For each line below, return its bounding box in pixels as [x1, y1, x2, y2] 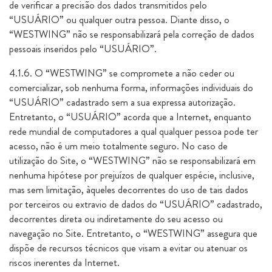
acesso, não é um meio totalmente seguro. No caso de [9, 138, 228, 153]
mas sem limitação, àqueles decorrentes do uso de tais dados [9, 182, 248, 197]
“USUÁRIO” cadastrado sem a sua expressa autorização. [9, 95, 236, 109]
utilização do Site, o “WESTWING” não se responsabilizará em [9, 153, 256, 168]
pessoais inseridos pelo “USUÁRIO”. [9, 41, 157, 56]
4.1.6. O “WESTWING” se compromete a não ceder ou [9, 66, 234, 80]
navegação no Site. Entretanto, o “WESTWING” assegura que [9, 226, 257, 240]
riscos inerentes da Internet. [9, 255, 120, 270]
